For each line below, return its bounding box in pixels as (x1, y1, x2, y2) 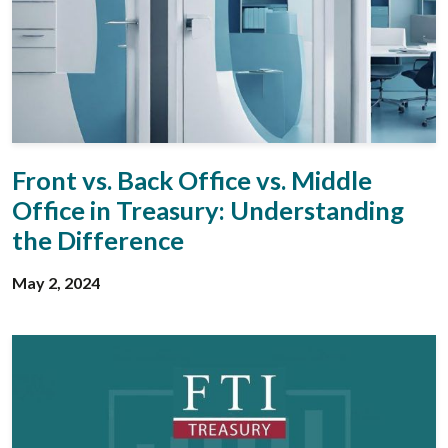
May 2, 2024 (12, 272, 100, 292)
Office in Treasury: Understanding (12, 194, 404, 225)
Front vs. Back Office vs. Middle (12, 164, 372, 195)
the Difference (12, 224, 184, 255)
